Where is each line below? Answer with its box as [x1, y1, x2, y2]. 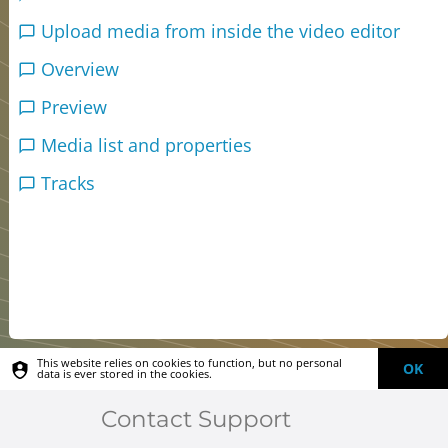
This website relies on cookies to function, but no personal [37, 355, 343, 371]
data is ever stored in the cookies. [37, 366, 213, 382]
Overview [41, 56, 130, 81]
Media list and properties [41, 132, 263, 157]
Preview [41, 94, 118, 119]
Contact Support [100, 404, 291, 433]
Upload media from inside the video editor [41, 18, 411, 43]
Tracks [41, 170, 106, 195]
